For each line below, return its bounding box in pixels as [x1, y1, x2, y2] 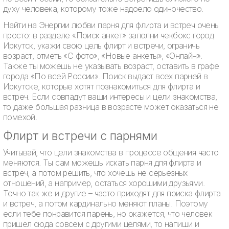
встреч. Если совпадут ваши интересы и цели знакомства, [3, 91, 217, 102]
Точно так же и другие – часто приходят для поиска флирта [3, 188, 221, 199]
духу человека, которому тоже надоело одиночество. [3, 4, 203, 14]
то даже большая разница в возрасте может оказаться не [3, 102, 219, 112]
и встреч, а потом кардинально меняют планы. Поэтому [3, 198, 208, 209]
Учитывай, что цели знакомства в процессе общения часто [3, 147, 219, 158]
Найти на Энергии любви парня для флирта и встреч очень [3, 20, 219, 31]
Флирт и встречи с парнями [3, 129, 157, 143]
